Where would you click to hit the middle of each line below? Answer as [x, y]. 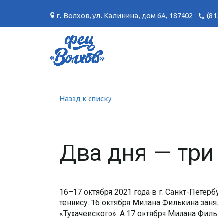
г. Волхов [73, 15]
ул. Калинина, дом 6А [129, 15]
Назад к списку [85, 99]
